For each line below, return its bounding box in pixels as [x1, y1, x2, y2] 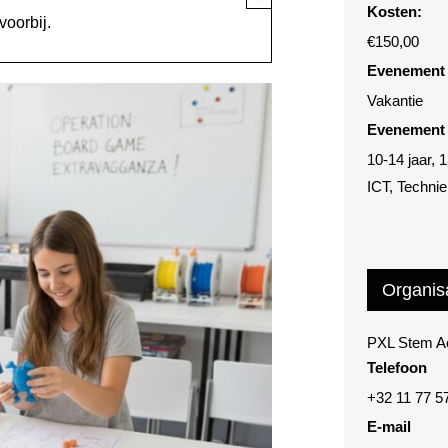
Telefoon [367, 359, 428, 377]
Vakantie [367, 92, 424, 110]
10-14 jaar [367, 151, 432, 169]
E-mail [367, 418, 412, 436]
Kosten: [367, 3, 423, 21]
